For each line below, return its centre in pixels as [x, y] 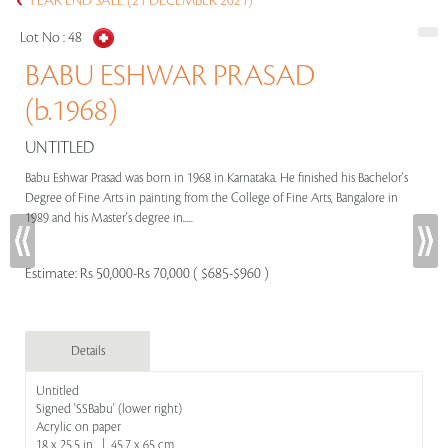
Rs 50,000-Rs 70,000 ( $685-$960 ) [174, 274]
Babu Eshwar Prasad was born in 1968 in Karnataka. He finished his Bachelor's [216, 178]
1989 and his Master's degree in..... [110, 218]
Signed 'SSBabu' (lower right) [109, 409]
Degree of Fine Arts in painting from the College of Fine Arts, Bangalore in [211, 198]
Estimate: [52, 274]
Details [87, 351]
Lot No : [44, 38]
